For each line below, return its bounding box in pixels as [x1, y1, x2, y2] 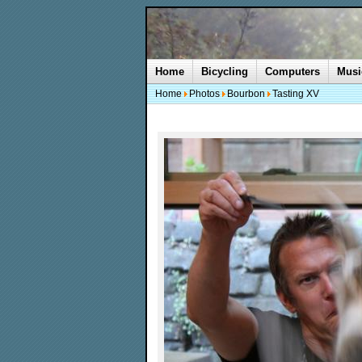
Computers [265, 65, 320, 78]
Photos [189, 88, 220, 99]
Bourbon [227, 88, 265, 99]
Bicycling [201, 65, 248, 78]
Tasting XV [272, 88, 319, 99]
